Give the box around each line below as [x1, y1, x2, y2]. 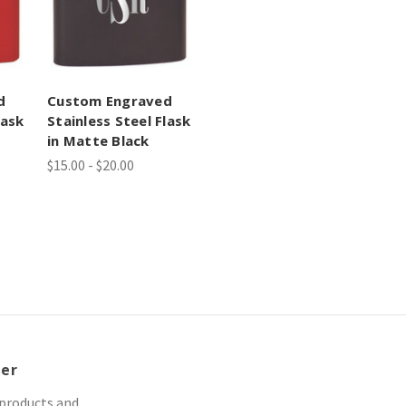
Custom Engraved [47, 91, 172, 110]
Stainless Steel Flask [47, 111, 191, 130]
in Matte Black [47, 130, 150, 150]
